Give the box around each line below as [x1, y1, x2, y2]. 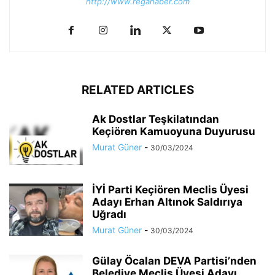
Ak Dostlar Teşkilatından [92, 113, 219, 126]
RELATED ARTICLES [81, 83, 194, 98]
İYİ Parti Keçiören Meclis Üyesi [92, 184, 249, 196]
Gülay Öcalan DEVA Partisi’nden [92, 255, 257, 268]
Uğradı [92, 208, 126, 221]
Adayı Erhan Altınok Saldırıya [92, 196, 242, 209]
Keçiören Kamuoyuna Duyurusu [92, 125, 255, 138]
